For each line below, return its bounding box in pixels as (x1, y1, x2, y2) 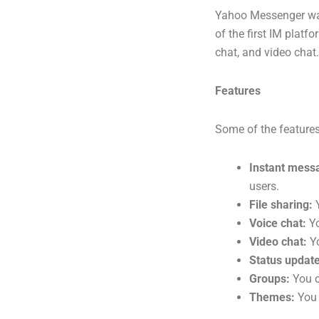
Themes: (249, 291, 295, 304)
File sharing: (249, 198, 313, 211)
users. (249, 179, 279, 193)
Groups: (249, 272, 290, 286)
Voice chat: (249, 216, 306, 230)
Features (214, 84, 261, 98)
